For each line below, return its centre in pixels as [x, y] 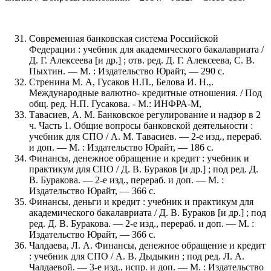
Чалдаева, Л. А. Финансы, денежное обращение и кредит [147, 245]
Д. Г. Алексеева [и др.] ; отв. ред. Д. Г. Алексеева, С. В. [142, 60]
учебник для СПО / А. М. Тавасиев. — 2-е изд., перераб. [145, 136]
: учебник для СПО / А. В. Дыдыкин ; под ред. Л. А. [137, 256]
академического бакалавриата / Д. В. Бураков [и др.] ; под [148, 212]
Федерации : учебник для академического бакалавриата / [146, 49]
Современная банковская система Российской [124, 38]
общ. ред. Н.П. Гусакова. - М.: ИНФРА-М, [115, 103]
